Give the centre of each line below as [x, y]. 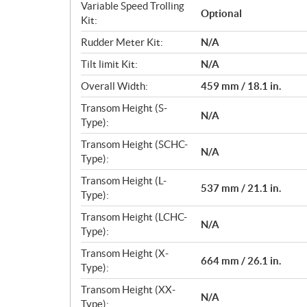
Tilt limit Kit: [109, 64]
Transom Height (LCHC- [134, 217]
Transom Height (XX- [128, 290]
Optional [221, 13]
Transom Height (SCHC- [134, 144]
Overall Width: [114, 86]
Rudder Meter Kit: [122, 42]
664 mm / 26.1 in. [241, 260]
